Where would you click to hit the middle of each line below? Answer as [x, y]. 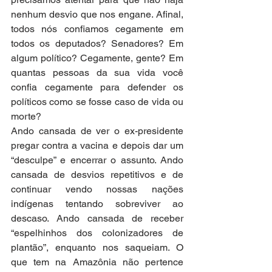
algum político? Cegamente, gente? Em [97, 58]
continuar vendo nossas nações [97, 189]
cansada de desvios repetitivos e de [97, 174]
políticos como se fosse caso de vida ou [97, 101]
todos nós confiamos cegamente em [97, 29]
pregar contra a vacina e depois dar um [97, 145]
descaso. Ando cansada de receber [97, 218]
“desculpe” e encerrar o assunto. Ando [97, 160]
